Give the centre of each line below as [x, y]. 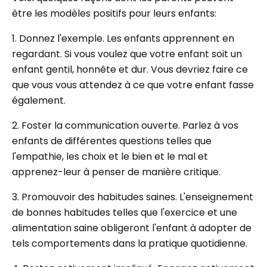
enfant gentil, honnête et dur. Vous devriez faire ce [130, 69]
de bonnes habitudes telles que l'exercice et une [125, 212]
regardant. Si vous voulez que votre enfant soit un [127, 54]
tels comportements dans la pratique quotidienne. [130, 243]
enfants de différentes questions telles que [112, 141]
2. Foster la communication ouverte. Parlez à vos [125, 125]
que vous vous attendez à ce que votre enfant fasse [133, 85]
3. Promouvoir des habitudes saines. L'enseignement [133, 197]
